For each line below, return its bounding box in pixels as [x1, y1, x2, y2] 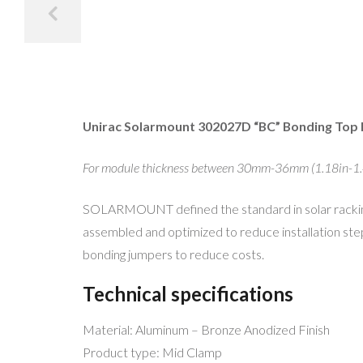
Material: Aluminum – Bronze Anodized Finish [83, 322, 330, 338]
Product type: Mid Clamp [83, 344, 222, 361]
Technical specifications [83, 282, 293, 306]
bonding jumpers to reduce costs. [83, 246, 264, 262]
